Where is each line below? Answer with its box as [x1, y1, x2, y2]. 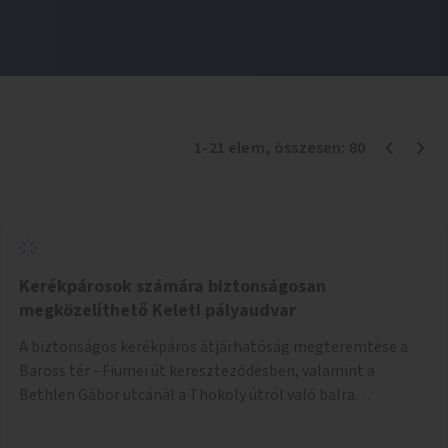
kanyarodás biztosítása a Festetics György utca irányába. [19, 407, 404, 430]
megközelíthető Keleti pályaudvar [19, 297, 296, 323]
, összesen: [264, 136, 349, 159]
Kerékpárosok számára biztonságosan [19, 273, 326, 299]
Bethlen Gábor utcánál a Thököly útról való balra [19, 383, 355, 406]
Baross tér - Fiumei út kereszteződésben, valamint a [19, 359, 375, 382]
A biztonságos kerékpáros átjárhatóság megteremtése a [19, 335, 408, 358]
